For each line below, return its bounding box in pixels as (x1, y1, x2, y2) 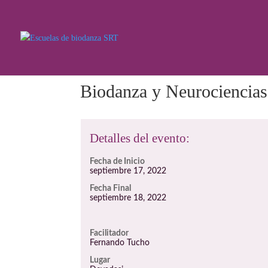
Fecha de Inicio (90, 157, 145, 166)
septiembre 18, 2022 (90, 194, 167, 202)
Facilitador (90, 229, 129, 237)
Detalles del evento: (90, 131, 190, 145)
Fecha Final (90, 184, 132, 193)
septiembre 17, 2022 (90, 167, 167, 175)
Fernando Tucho (90, 239, 150, 247)
